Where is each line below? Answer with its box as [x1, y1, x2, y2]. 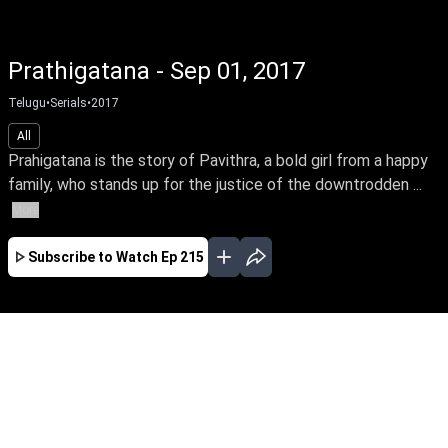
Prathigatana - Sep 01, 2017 [8, 57, 305, 85]
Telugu [8, 96, 46, 110]
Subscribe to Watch [28, 249, 158, 265]
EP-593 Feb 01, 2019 [188, 417, 304, 431]
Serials [50, 96, 87, 110]
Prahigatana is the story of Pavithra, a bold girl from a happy [8, 151, 428, 170]
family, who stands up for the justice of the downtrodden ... [8, 175, 422, 194]
